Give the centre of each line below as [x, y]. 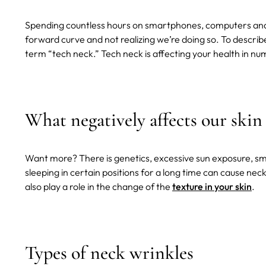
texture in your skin [212, 187]
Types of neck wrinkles [109, 253]
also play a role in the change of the [99, 187]
